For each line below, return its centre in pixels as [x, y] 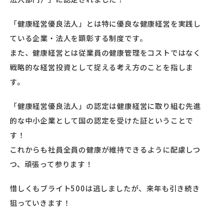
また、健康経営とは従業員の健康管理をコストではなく [106, 53]
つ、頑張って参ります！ [51, 164]
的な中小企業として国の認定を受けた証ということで [102, 120]
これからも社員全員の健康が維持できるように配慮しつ [105, 149]
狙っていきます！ [40, 203]
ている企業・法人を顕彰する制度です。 [78, 38]
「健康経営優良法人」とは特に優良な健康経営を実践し [105, 23]
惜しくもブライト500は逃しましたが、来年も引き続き [105, 188]
